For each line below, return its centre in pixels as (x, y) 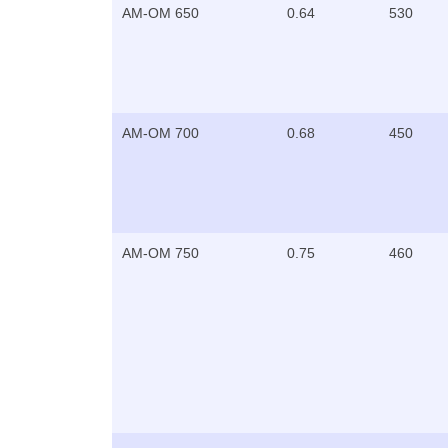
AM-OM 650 (160, 12)
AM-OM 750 (160, 252)
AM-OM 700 (160, 132)
